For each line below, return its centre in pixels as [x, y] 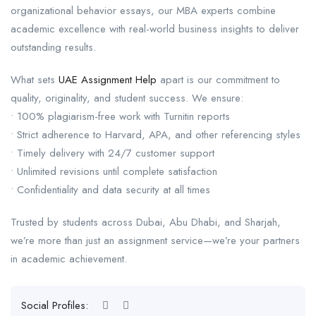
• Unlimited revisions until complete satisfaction [114, 171]
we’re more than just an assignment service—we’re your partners [155, 240]
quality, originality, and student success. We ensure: [127, 98]
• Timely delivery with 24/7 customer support [113, 153]
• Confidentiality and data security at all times [110, 189]
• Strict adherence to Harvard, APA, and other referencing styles [156, 134]
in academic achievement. [69, 259]
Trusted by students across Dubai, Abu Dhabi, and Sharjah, [146, 222]
